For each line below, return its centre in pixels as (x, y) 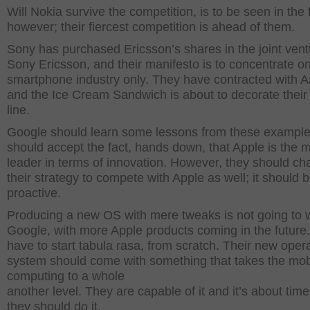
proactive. (34, 193)
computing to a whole (66, 276)
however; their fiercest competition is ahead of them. (151, 27)
